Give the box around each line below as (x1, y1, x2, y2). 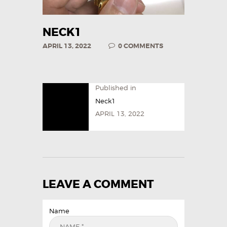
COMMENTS (124, 42, 164, 51)
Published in (95, 84, 136, 92)
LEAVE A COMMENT (43, 177, 154, 192)
